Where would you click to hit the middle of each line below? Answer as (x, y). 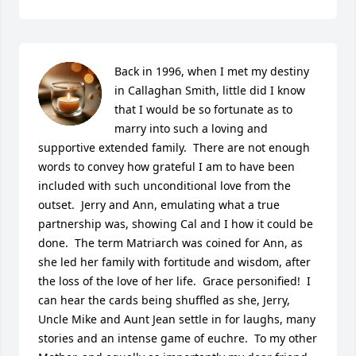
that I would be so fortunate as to (203, 109)
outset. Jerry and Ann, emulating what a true (159, 205)
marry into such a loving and (191, 128)
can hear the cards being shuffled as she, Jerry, (164, 300)
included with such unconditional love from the (164, 186)
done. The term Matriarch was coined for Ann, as (170, 243)
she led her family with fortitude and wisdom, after (174, 262)
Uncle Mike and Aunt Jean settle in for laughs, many (177, 319)
